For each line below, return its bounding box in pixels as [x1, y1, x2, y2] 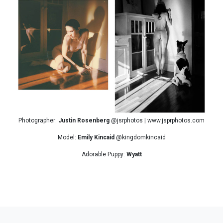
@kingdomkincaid [114, 134, 166, 141]
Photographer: [18, 117, 58, 124]
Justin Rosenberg [58, 117, 110, 124]
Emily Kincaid [77, 134, 114, 141]
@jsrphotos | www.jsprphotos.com [110, 117, 205, 124]
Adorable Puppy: [81, 151, 126, 158]
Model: [57, 134, 78, 141]
